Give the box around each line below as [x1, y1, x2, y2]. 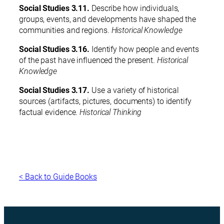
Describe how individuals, [89, 3, 179, 13]
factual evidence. [19, 107, 80, 117]
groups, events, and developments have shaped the [19, 14, 196, 24]
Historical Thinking [79, 107, 142, 117]
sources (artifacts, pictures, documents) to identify [19, 96, 191, 106]
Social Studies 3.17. [19, 85, 89, 95]
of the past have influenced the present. [19, 55, 157, 65]
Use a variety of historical [89, 85, 179, 95]
